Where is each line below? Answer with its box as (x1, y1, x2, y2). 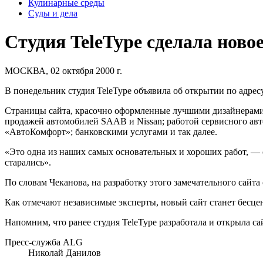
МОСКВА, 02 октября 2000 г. (5, 65, 122, 76)
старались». (5, 157, 51, 167)
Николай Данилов (28, 247, 101, 258)
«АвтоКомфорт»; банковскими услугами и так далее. (5, 126, 217, 137)
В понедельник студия (5, 85, 97, 96)
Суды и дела (28, 8, 77, 18)
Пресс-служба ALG (5, 237, 83, 247)
